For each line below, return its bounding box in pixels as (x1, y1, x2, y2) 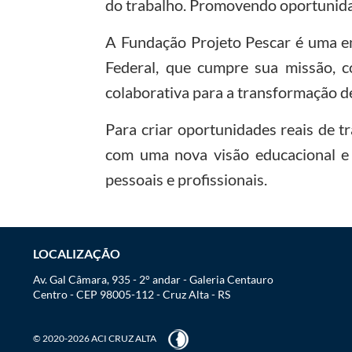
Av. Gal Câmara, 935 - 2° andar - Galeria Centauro (32, 272, 273, 286)
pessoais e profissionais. (105, 169, 268, 189)
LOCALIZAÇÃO (32, 245, 120, 261)
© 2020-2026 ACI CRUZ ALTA (32, 332, 156, 344)
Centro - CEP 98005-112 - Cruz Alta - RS (32, 287, 230, 301)
